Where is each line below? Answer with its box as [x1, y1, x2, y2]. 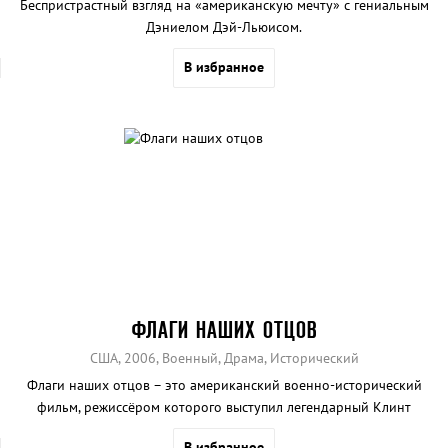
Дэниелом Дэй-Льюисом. [146, 17, 302, 36]
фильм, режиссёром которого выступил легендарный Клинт [37, 398, 411, 417]
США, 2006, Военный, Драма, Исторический [89, 349, 359, 368]
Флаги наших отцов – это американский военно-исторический [26, 376, 422, 395]
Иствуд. [200, 420, 248, 439]
